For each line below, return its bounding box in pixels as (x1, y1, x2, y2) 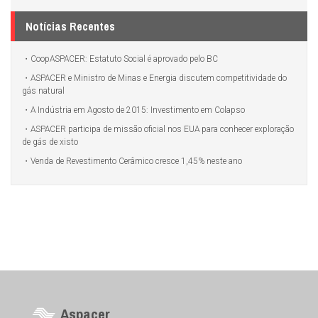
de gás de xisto (22, 137, 78, 148)
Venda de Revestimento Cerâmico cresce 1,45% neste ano (31, 156, 242, 167)
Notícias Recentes (26, 18, 115, 35)
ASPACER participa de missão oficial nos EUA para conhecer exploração (31, 124, 294, 135)
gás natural (22, 86, 65, 97)
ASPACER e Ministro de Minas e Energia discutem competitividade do (31, 73, 287, 84)
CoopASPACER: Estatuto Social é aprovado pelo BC (31, 54, 218, 65)
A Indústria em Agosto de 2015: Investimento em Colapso (31, 105, 245, 116)
